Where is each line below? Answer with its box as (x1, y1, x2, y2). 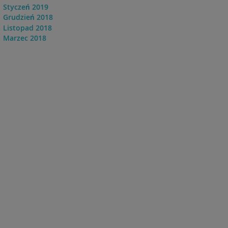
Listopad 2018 (3, 22, 52, 33)
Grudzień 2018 (3, 12, 53, 22)
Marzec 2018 (3, 33, 46, 43)
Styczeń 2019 (3, 2, 48, 12)
